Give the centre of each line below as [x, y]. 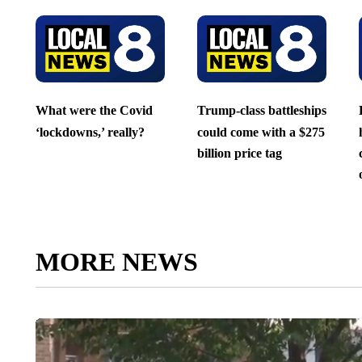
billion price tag [239, 153]
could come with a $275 [261, 132]
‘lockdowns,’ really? [90, 132]
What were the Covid [94, 111]
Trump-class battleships [261, 111]
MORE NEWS [116, 261]
